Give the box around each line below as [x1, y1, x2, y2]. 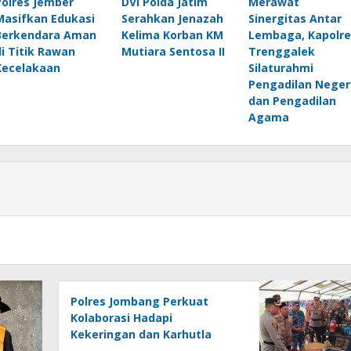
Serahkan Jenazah [121, 11, 223, 27]
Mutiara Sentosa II [121, 44, 225, 60]
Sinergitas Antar [248, 11, 342, 27]
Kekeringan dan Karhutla [71, 327, 212, 342]
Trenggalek [248, 44, 315, 60]
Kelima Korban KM [121, 27, 223, 43]
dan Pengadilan [248, 93, 336, 109]
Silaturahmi [248, 60, 313, 76]
